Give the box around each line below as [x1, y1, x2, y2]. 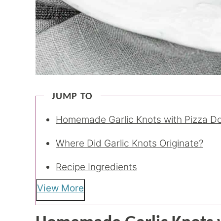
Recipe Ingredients [56, 161, 137, 173]
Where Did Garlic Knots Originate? [56, 138, 203, 149]
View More [37, 183, 84, 194]
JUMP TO [52, 92, 93, 102]
